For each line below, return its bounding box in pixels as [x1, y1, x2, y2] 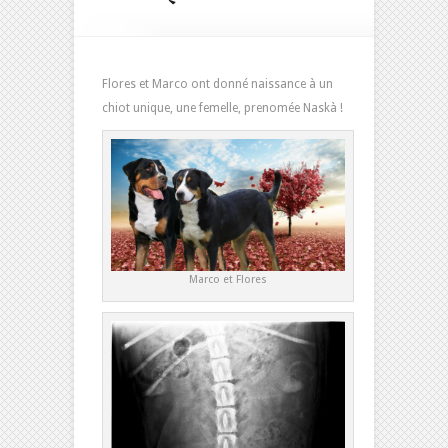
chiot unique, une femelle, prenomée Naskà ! [102, 101, 343, 115]
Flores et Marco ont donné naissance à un [102, 77, 333, 91]
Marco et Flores [189, 272, 268, 286]
